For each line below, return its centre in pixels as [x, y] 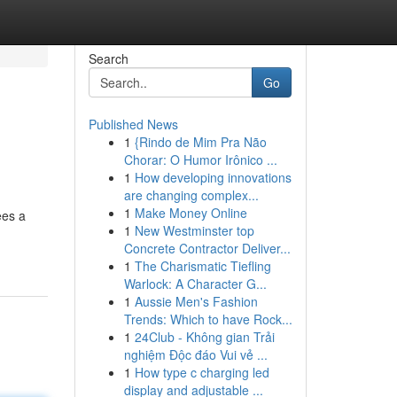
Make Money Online [191, 213]
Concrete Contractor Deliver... [207, 248]
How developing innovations [213, 177]
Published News [133, 124]
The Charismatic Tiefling [202, 266]
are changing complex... [191, 195]
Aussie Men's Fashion [196, 301]
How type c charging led [202, 372]
